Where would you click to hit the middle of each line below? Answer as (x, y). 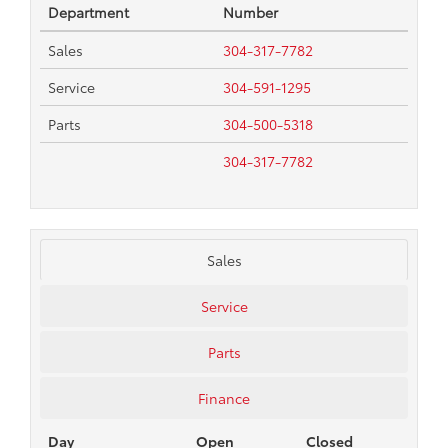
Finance (224, 398)
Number (250, 12)
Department (88, 12)
